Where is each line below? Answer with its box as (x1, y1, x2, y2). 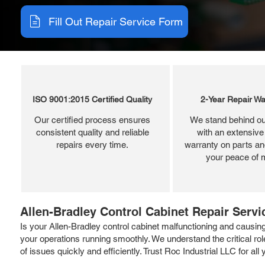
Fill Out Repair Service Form (48, 15, 183, 28)
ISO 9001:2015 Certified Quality (33, 94, 152, 104)
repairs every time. (56, 139, 128, 150)
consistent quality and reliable (35, 127, 149, 137)
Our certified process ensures (34, 114, 150, 125)
